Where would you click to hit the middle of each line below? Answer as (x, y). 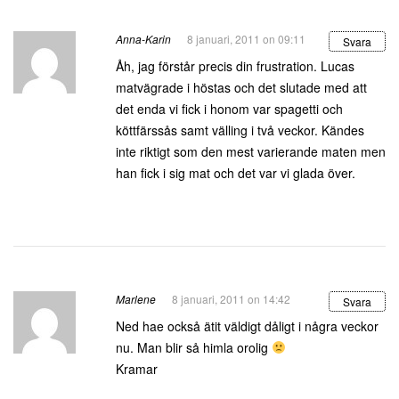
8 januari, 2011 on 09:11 (246, 39)
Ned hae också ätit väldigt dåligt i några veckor (247, 326)
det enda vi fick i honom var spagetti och (229, 109)
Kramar (137, 369)
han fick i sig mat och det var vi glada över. (236, 173)
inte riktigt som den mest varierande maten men (251, 151)
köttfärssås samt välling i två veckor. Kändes (240, 130)
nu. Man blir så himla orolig (194, 347)
